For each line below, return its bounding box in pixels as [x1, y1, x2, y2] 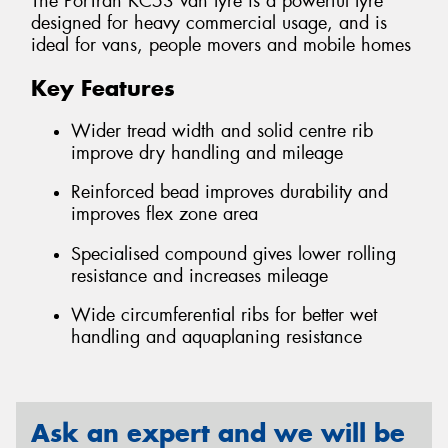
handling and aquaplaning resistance [71, 325, 362, 350]
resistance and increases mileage [71, 263, 328, 288]
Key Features [31, 74, 175, 103]
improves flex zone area [71, 202, 258, 227]
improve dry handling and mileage [71, 140, 343, 165]
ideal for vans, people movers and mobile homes [31, 33, 411, 58]
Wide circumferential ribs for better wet [71, 303, 377, 328]
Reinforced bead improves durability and [71, 180, 388, 205]
